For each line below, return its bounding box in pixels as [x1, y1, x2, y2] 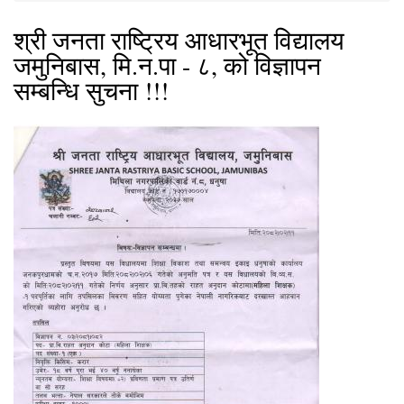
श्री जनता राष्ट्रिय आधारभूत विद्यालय [14, 22, 344, 57]
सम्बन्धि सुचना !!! [14, 72, 169, 107]
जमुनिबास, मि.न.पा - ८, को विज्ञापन [14, 47, 321, 82]
